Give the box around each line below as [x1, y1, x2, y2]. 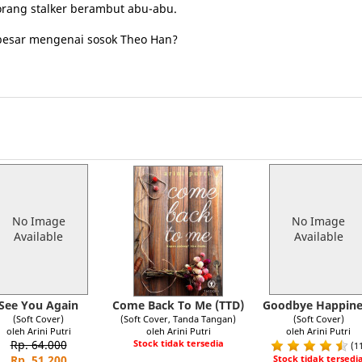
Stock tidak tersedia [133, 337, 224, 349]
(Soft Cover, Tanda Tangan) [120, 313, 237, 325]
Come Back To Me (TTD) [112, 297, 245, 313]
